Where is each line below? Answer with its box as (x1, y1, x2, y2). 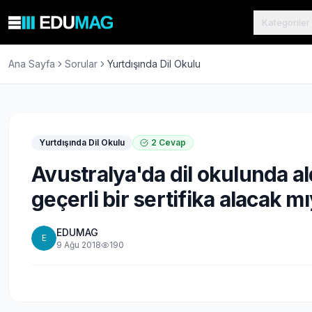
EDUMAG (56, 226, 98, 238)
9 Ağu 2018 (56, 240, 101, 250)
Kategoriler (262, 16, 310, 28)
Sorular (65, 58, 97, 70)
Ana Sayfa (8, 58, 55, 70)
